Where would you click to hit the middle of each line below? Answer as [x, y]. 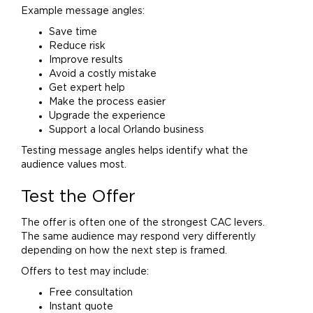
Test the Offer [78, 197]
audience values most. [74, 165]
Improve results [86, 60]
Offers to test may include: [85, 272]
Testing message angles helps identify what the [134, 151]
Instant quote [81, 307]
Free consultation [91, 293]
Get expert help [87, 88]
